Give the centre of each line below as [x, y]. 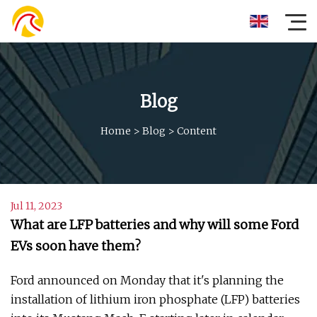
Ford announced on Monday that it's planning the [147, 280]
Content [197, 131]
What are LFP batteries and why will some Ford [155, 225]
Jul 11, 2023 [36, 206]
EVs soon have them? [76, 246]
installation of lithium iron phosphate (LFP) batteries [155, 299]
